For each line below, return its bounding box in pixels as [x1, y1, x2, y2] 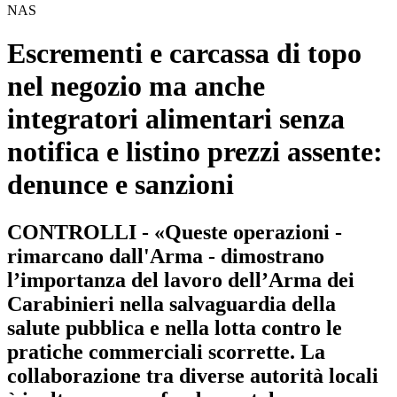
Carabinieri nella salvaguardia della [7, 292, 336, 315]
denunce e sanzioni [7, 168, 234, 201]
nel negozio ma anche [7, 70, 265, 103]
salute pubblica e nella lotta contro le [7, 315, 342, 339]
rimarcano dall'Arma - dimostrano [7, 244, 324, 268]
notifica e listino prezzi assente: [7, 136, 383, 168]
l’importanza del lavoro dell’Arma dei [7, 268, 354, 292]
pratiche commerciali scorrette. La [7, 339, 325, 363]
